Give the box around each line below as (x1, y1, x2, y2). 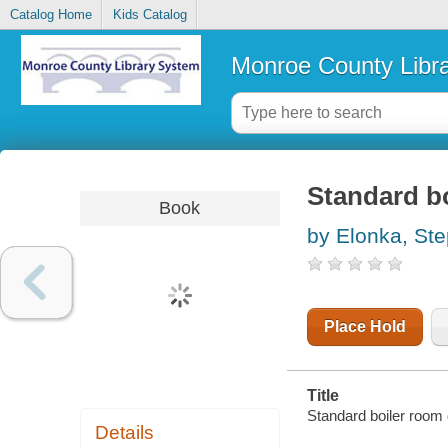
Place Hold (323, 318, 406, 336)
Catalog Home (9, 7, 92, 23)
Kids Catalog (112, 7, 187, 23)
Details (95, 422, 155, 444)
